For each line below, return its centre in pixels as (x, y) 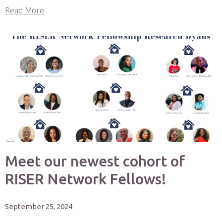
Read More (25, 10)
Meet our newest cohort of (95, 161)
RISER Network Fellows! (85, 179)
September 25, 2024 (39, 206)
